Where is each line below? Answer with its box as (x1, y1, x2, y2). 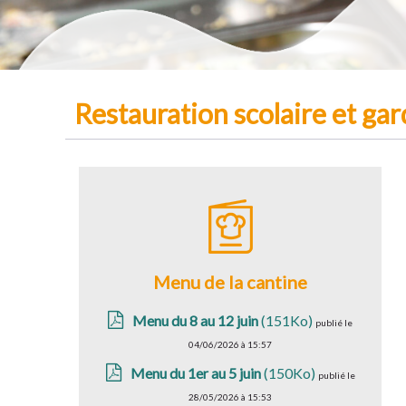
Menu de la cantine (153, 271, 308, 293)
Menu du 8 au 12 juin (132, 312, 259, 329)
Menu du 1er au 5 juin (130, 364, 261, 382)
